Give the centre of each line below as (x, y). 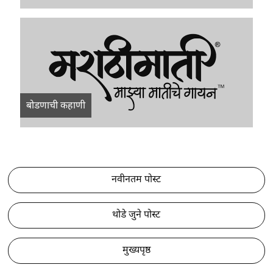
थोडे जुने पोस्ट (136, 214)
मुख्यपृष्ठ (136, 249)
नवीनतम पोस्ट (136, 179)
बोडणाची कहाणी (56, 105)
